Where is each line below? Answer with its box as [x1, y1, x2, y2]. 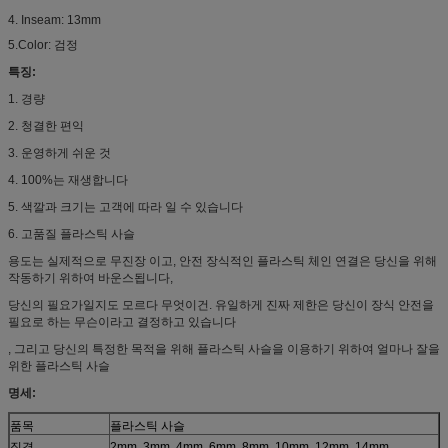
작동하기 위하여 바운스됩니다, [8, 270, 173, 285]
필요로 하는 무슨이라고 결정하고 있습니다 [8, 314, 236, 329]
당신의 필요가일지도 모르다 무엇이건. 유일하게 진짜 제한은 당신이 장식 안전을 [8, 297, 434, 312]
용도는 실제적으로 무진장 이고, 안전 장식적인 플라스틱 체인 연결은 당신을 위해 [8, 253, 437, 268]
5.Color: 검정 [8, 37, 78, 52]
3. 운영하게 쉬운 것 [8, 145, 111, 160]
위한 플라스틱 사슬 [8, 358, 110, 373]
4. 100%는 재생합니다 [8, 172, 128, 187]
